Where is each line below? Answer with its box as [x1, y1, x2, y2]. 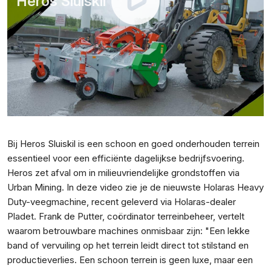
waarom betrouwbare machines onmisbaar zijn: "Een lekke [7, 224, 250, 237]
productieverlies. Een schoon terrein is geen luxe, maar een [7, 253, 253, 266]
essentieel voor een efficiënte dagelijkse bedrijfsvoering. [7, 152, 244, 164]
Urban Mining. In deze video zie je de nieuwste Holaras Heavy [7, 181, 264, 193]
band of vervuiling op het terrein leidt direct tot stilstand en [7, 239, 249, 251]
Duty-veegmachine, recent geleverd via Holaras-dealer [7, 195, 236, 207]
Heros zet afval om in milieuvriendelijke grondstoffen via [7, 166, 240, 178]
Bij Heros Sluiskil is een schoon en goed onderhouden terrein [7, 137, 260, 149]
